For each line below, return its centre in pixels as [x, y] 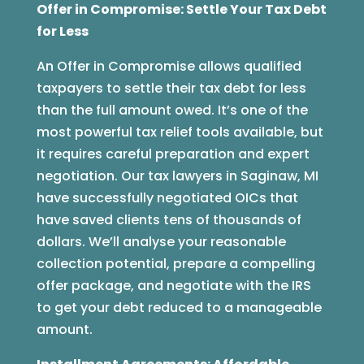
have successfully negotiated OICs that [167, 198]
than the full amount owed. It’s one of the [172, 110]
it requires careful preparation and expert [173, 154]
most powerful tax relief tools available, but [180, 132]
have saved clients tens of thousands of [169, 220]
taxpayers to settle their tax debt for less [171, 89]
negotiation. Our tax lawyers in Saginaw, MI [177, 176]
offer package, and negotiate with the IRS [173, 286]
